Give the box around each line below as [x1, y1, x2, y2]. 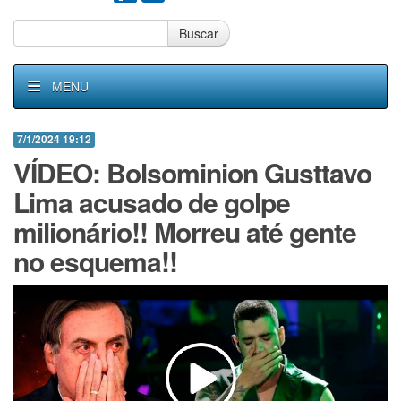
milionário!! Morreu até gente [13, 212, 356, 251]
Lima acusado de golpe [13, 183, 290, 221]
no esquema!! [13, 242, 177, 280]
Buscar [179, 24, 218, 42]
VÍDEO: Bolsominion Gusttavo [13, 153, 371, 192]
